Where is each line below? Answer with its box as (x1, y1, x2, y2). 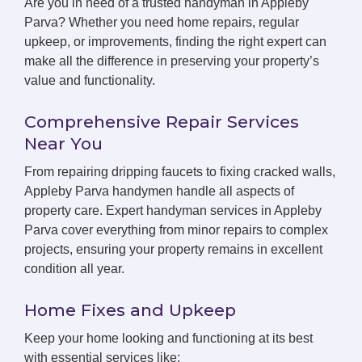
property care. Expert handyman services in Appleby (24, 204, 322, 217)
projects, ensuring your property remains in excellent (24, 242, 322, 256)
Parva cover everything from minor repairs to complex (24, 223, 328, 237)
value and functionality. (24, 74, 155, 87)
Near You (24, 133, 103, 154)
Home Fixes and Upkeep (24, 300, 236, 320)
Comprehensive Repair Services (24, 112, 299, 132)
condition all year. (24, 262, 124, 276)
